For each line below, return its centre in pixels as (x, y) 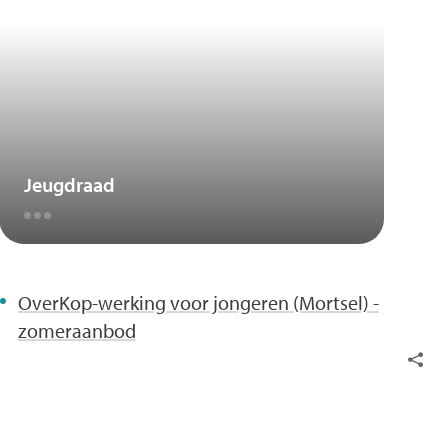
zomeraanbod (76, 331)
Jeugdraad (69, 185)
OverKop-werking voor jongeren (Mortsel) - (198, 303)
